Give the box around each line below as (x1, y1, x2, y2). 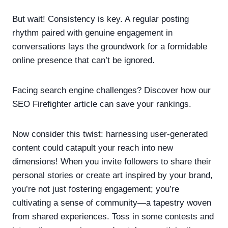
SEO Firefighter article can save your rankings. (12, 99, 191, 109)
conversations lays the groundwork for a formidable (12, 41, 207, 51)
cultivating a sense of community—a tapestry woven (12, 197, 211, 208)
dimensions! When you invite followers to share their (12, 156, 211, 166)
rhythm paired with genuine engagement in (12, 27, 173, 38)
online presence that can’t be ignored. (12, 55, 155, 65)
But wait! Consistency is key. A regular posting (12, 14, 189, 24)
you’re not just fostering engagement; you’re (12, 184, 179, 194)
